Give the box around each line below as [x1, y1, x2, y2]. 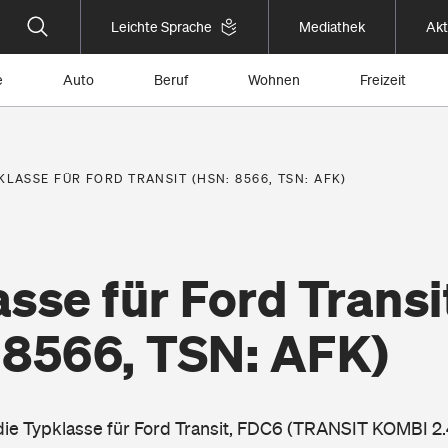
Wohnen [248, 72, 300, 88]
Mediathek [299, 19, 365, 35]
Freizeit [360, 72, 406, 88]
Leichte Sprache [111, 19, 212, 35]
